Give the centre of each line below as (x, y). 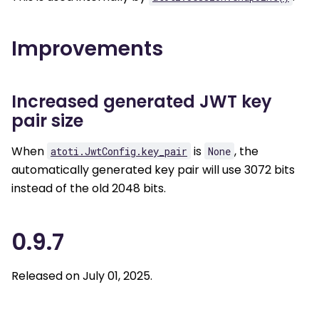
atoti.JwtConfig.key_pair (119, 151)
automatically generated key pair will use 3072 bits (153, 169)
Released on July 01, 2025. (82, 276)
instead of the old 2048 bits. (89, 188)
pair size (47, 120)
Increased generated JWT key (142, 101)
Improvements (87, 48)
